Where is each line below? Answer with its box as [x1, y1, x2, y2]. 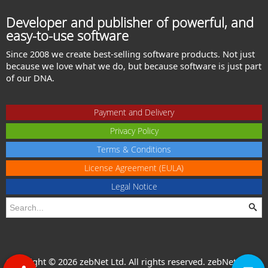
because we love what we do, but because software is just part [6, 60, 261, 72]
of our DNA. [6, 72, 54, 84]
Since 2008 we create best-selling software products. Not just [6, 48, 255, 60]
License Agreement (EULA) [84, 162, 184, 173]
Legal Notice [111, 180, 157, 192]
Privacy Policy [109, 124, 159, 136]
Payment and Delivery [94, 106, 174, 118]
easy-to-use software [6, 26, 129, 45]
